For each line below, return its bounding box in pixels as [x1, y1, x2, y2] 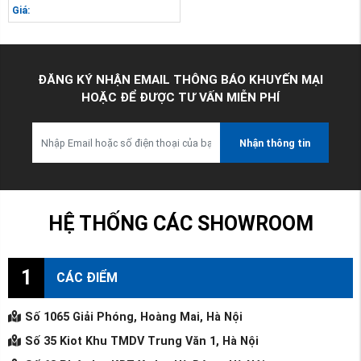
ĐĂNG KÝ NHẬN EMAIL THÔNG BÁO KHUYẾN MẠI [38, 73, 323, 88]
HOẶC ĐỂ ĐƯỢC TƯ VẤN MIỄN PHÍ [81, 90, 280, 106]
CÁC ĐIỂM [56, 269, 118, 285]
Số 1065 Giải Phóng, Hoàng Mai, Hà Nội [24, 310, 243, 325]
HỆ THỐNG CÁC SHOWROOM [48, 211, 313, 235]
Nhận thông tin [239, 137, 310, 150]
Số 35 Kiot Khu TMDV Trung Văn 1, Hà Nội [24, 334, 259, 349]
